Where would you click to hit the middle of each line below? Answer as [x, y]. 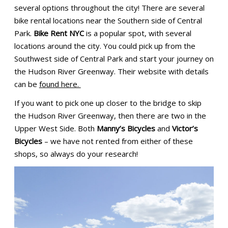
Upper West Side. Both [55, 129]
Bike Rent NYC [59, 33]
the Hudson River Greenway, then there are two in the [110, 116]
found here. [60, 84]
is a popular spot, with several [137, 33]
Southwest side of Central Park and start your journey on [114, 59]
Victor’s [185, 129]
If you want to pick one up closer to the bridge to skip [108, 103]
